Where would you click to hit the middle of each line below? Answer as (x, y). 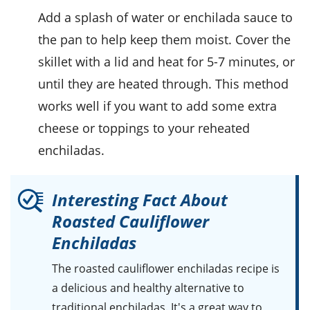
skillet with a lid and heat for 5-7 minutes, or (166, 62)
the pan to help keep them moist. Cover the (164, 40)
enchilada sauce (230, 18)
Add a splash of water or (111, 18)
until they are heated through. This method (163, 84)
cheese (58, 128)
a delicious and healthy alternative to (148, 288)
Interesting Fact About (140, 200)
